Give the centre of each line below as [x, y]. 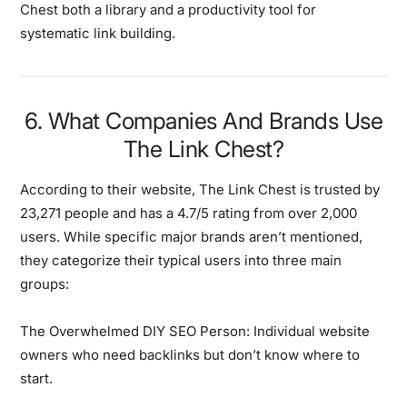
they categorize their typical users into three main [181, 260]
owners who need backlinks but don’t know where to [190, 354]
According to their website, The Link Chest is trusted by [200, 189]
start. [37, 378]
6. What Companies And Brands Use [203, 120]
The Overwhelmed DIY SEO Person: [135, 331]
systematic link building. [98, 33]
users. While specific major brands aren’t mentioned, [192, 236]
